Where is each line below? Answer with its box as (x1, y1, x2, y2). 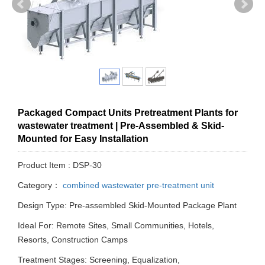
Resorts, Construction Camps (18, 235, 128, 245)
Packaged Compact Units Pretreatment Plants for (18, 108, 238, 118)
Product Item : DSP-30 (18, 160, 102, 170)
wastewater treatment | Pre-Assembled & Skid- (18, 121, 224, 131)
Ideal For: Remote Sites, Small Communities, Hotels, (18, 221, 214, 231)
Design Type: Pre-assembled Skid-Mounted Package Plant (18, 201, 237, 211)
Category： (18, 180, 60, 190)
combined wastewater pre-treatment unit (60, 180, 214, 190)
